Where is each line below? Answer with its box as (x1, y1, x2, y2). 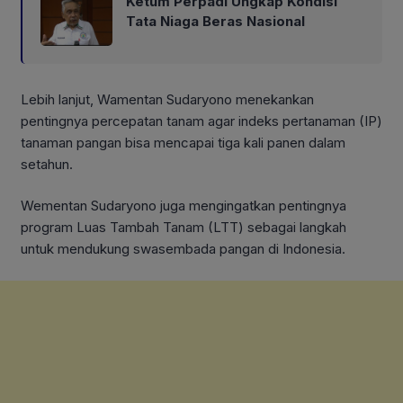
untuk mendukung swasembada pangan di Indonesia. (21, 240, 345, 258)
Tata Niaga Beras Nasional (126, 12, 305, 30)
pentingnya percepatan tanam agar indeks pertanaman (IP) (21, 112, 382, 130)
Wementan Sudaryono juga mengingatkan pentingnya (21, 197, 346, 215)
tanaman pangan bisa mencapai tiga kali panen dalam (21, 133, 345, 151)
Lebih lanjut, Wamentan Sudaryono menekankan (21, 90, 314, 108)
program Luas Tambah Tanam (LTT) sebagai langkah (21, 219, 346, 237)
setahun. (21, 155, 73, 173)
